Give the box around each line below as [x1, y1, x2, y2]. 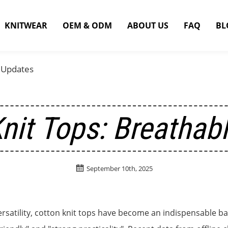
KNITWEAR [5, 20, 48, 31]
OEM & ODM [62, 20, 112, 31]
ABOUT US [127, 20, 168, 31]
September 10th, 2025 [86, 164, 153, 174]
